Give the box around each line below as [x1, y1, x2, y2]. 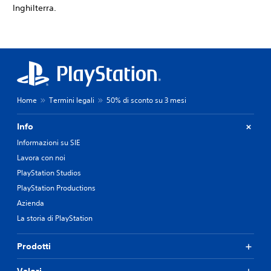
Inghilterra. [13, 2, 56, 13]
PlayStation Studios [17, 168, 81, 178]
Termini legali [49, 95, 94, 105]
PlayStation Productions [17, 183, 96, 193]
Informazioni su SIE [17, 137, 80, 148]
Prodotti [17, 241, 51, 252]
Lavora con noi [17, 152, 65, 163]
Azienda [17, 198, 44, 208]
